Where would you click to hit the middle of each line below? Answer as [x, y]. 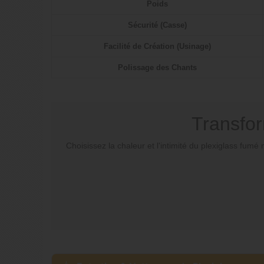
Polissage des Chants [157, 68]
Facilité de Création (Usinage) [157, 47]
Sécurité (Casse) [157, 25]
